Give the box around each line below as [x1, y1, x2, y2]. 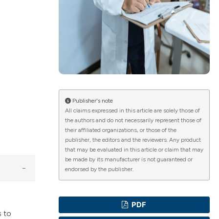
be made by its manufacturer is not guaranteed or [65, 156, 193, 163]
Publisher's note [70, 97, 113, 105]
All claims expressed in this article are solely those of [65, 107, 200, 114]
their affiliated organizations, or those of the [65, 127, 176, 134]
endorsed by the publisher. [65, 166, 133, 173]
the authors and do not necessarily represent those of [65, 117, 201, 124]
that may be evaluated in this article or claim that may [65, 146, 203, 153]
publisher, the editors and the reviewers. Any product [65, 136, 201, 144]
